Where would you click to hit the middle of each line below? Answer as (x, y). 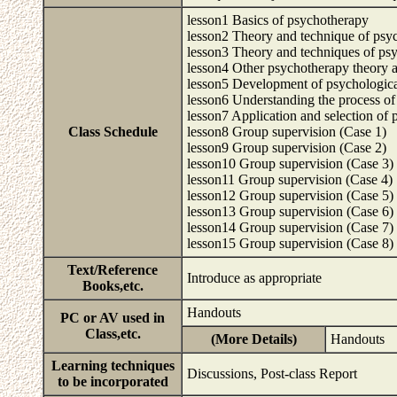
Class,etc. (113, 334)
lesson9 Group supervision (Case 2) (287, 148)
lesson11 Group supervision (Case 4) (290, 179)
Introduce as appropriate (256, 278)
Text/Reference (113, 270)
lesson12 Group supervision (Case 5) (290, 195)
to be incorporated (113, 381)
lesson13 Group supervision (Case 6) (290, 211)
